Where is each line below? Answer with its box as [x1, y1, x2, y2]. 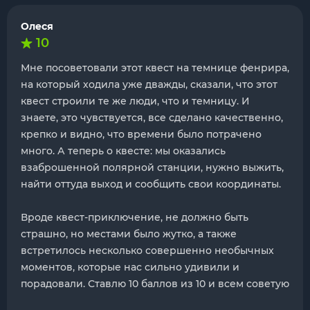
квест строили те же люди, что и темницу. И [21, 95, 250, 107]
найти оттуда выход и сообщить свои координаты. [21, 178, 281, 190]
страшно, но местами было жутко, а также [21, 228, 237, 240]
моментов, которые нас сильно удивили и [21, 261, 239, 273]
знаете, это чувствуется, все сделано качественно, [21, 111, 283, 124]
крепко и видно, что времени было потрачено [21, 128, 262, 140]
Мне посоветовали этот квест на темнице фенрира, [21, 62, 289, 74]
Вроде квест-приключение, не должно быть [21, 211, 248, 224]
